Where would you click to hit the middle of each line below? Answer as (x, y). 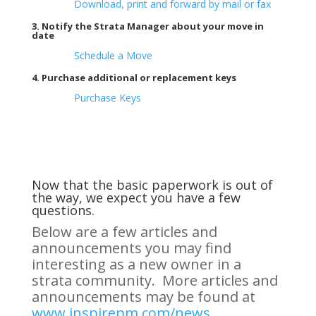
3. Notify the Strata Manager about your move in (147, 26)
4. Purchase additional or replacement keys (134, 77)
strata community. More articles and (154, 280)
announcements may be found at (143, 296)
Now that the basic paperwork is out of (152, 184)
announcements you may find (131, 248)
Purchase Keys (107, 97)
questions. (63, 210)
